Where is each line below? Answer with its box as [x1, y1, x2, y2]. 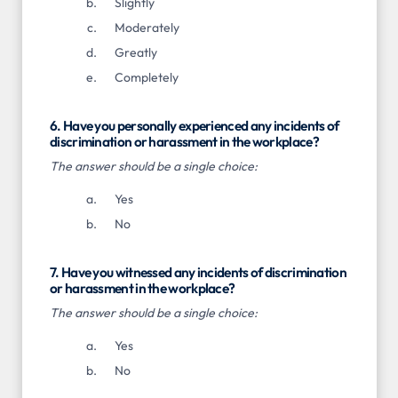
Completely [114, 69, 179, 86]
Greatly [114, 44, 157, 61]
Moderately [114, 20, 179, 36]
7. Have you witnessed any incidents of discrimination [50, 264, 346, 282]
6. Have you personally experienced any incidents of [50, 117, 339, 135]
